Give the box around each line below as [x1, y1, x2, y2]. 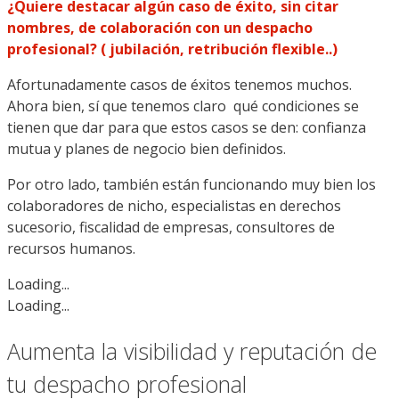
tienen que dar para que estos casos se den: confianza [7, 117, 366, 137]
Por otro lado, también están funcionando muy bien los [7, 174, 376, 194]
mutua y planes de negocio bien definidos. [7, 138, 289, 159]
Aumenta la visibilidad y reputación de [7, 335, 377, 366]
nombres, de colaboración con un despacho [7, 17, 313, 37]
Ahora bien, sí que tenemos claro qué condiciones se [7, 95, 359, 116]
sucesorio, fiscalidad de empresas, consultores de [7, 216, 335, 237]
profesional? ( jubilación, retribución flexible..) [7, 38, 341, 59]
